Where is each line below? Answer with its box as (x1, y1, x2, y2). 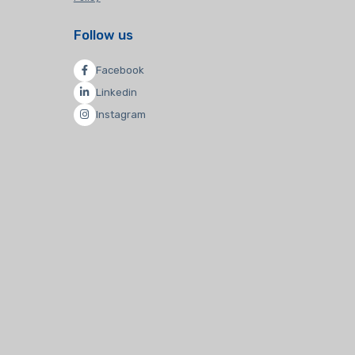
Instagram (95, 109, 146, 121)
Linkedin (95, 86, 137, 99)
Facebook (95, 64, 144, 77)
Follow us (73, 27, 133, 43)
